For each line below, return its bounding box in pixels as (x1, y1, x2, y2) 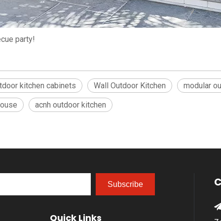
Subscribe (108, 180, 143, 188)
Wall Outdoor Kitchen (94, 81, 166, 90)
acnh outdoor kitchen (35, 100, 106, 110)
